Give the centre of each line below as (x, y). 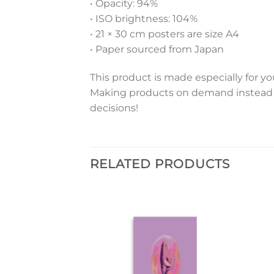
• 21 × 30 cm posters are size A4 (165, 34)
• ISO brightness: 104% (144, 19)
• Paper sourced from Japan (157, 50)
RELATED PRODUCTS (160, 164)
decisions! (114, 108)
